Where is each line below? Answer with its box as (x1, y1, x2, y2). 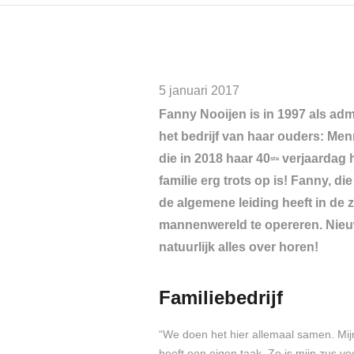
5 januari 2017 (158, 84, 239, 97)
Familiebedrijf (158, 287, 283, 308)
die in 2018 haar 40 (158, 152, 270, 165)
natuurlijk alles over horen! (158, 240, 318, 254)
